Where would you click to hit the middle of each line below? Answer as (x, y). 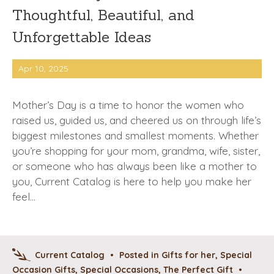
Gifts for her (188, 255)
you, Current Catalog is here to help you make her (132, 182)
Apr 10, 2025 (43, 68)
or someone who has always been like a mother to (135, 166)
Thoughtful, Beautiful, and (103, 15)
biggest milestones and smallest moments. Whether (135, 136)
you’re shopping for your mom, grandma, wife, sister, (136, 151)
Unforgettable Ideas (82, 37)
